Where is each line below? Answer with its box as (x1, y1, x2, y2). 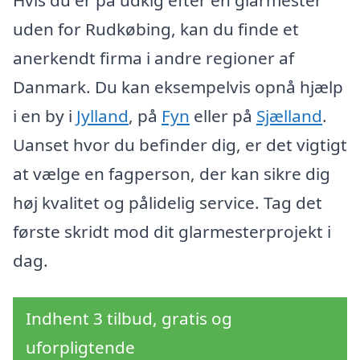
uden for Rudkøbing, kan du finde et (13, 18, 299, 41)
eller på (190, 104, 256, 128)
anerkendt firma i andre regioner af (13, 47, 294, 70)
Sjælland (256, 104, 322, 128)
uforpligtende (26, 335, 135, 358)
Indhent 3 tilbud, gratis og (26, 306, 232, 329)
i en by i (13, 104, 76, 128)
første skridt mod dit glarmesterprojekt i (13, 220, 331, 243)
